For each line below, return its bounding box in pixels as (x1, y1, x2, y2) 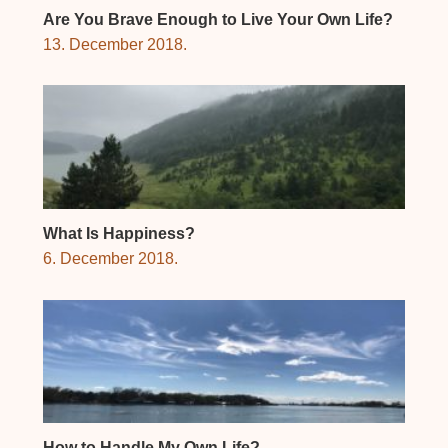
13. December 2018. (42, 35, 187, 53)
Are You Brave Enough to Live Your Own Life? (42, 10, 393, 28)
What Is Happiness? (42, 224, 195, 242)
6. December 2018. (42, 249, 178, 267)
